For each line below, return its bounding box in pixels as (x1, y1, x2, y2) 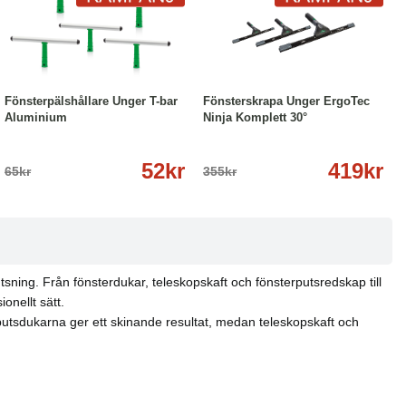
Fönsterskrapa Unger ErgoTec (203, 94, 370, 109)
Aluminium (5, 111, 67, 125)
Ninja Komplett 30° (203, 111, 307, 125)
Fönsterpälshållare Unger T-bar (5, 94, 178, 109)
